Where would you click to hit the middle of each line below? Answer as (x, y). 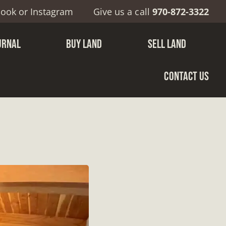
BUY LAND (84, 44)
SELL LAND (167, 44)
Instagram (52, 11)
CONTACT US (186, 76)
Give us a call (123, 11)
